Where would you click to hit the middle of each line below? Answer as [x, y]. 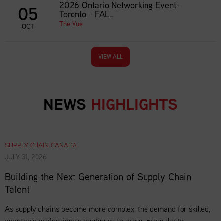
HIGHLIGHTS [134, 104]
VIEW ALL [110, 56]
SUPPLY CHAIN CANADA [41, 145]
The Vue [71, 24]
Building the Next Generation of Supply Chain [98, 176]
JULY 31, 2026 [26, 157]
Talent [17, 189]
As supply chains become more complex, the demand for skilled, [108, 209]
